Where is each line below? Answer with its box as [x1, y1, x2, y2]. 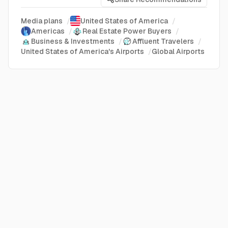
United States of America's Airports [21, 47, 144, 56]
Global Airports [152, 47, 205, 56]
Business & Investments [31, 37, 115, 46]
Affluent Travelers [132, 37, 194, 46]
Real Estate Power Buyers [82, 26, 172, 36]
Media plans [21, 16, 63, 25]
